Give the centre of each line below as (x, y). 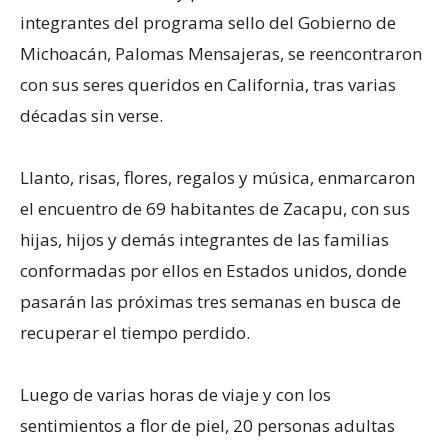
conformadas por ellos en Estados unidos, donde (213, 270)
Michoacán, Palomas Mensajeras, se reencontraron (221, 53)
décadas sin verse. (91, 115)
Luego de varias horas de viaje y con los (175, 394)
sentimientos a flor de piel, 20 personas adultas (207, 425)
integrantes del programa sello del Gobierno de (208, 22)
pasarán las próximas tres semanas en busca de (210, 301)
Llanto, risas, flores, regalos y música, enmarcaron (217, 177)
